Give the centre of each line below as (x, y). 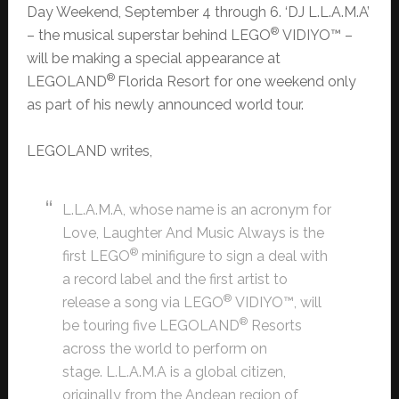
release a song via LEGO (142, 302)
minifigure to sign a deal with (232, 256)
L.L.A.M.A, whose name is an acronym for (196, 209)
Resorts (274, 325)
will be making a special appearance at (153, 58)
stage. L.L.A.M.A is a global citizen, (174, 371)
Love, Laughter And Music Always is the (193, 232)
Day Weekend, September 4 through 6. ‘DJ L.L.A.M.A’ (198, 12)
